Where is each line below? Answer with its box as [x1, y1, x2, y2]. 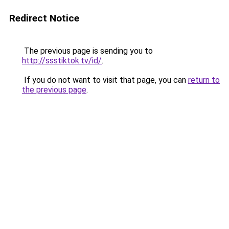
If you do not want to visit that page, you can [22, 75, 188, 85]
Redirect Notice [9, 12, 79, 24]
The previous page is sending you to [22, 46, 153, 56]
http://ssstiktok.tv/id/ [22, 56, 102, 65]
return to [188, 75, 220, 85]
